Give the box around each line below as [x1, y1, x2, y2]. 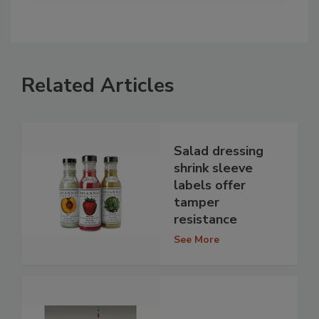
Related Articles [21, 72, 174, 100]
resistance [174, 210, 237, 228]
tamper [174, 193, 219, 211]
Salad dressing [174, 142, 263, 159]
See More [174, 232, 219, 246]
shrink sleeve [174, 159, 253, 177]
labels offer [174, 176, 246, 194]
